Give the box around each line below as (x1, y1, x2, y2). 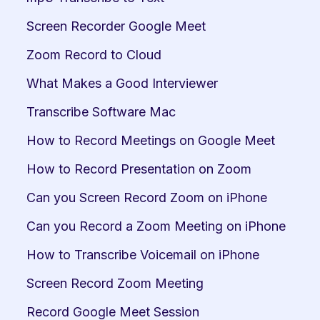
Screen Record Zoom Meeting (26, 276, 204, 291)
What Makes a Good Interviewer (26, 76, 218, 91)
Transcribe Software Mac (26, 104, 176, 119)
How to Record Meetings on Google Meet (26, 133, 275, 148)
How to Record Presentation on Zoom (26, 161, 251, 176)
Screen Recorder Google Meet (26, 19, 206, 34)
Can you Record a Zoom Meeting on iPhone (26, 219, 286, 234)
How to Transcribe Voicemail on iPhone (26, 247, 259, 262)
